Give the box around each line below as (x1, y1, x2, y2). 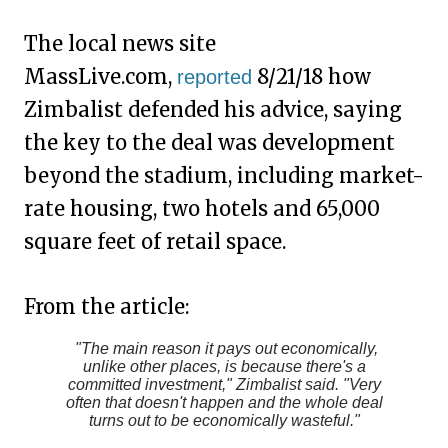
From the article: (24, 294, 189, 319)
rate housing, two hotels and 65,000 (24, 196, 380, 221)
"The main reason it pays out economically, (70, 340, 378, 357)
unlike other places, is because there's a (82, 358, 366, 375)
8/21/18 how (252, 64, 371, 89)
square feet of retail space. (24, 229, 286, 254)
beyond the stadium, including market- (24, 163, 424, 188)
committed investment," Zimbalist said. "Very (67, 376, 381, 393)
